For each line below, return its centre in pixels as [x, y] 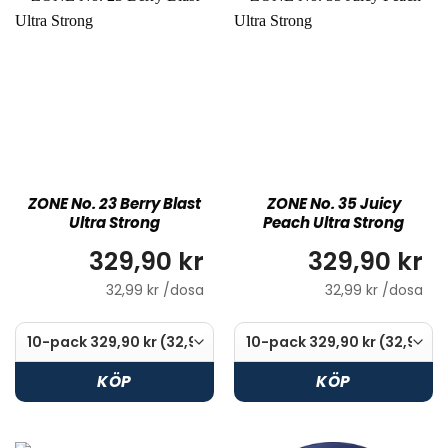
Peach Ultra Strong [333, 222]
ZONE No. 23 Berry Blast [114, 203]
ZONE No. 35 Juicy [333, 203]
